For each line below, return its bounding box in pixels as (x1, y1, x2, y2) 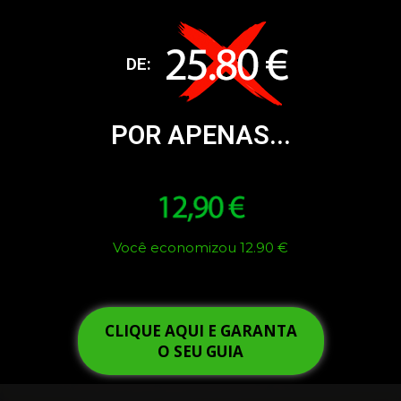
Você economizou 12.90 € (113, 238, 288, 256)
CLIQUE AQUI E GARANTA (104, 320, 297, 341)
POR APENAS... (110, 119, 291, 150)
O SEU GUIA (158, 340, 243, 362)
